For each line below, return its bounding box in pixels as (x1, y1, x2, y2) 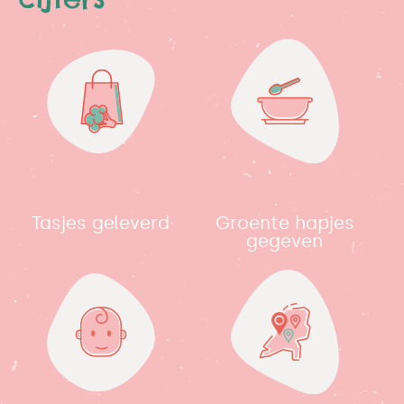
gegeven (246, 230, 324, 252)
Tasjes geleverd (32, 212, 170, 234)
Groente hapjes (215, 212, 354, 234)
